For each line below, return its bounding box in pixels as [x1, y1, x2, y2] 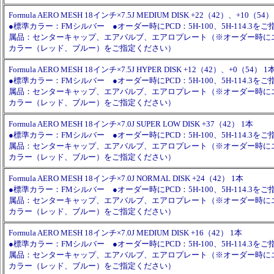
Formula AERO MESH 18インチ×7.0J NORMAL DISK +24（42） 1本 [9, 174, 243, 183]
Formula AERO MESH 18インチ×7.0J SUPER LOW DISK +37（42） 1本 [9, 119, 253, 128]
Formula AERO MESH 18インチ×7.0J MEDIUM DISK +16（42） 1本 [9, 228, 242, 237]
